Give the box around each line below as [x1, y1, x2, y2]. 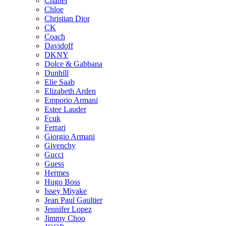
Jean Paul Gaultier [44, 195, 102, 204]
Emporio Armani [44, 95, 98, 104]
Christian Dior [44, 14, 90, 23]
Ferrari [44, 123, 66, 132]
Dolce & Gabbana [44, 59, 102, 68]
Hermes [44, 168, 69, 177]
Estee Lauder [44, 104, 86, 114]
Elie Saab [44, 77, 75, 86]
